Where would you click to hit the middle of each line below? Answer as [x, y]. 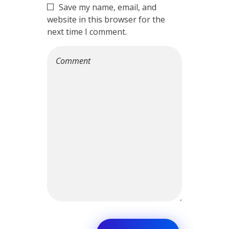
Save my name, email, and [107, 7]
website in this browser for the [106, 20]
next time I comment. [87, 32]
